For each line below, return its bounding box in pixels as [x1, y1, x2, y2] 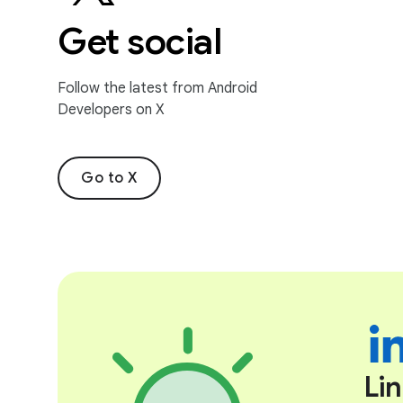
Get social [58, 18, 221, 64]
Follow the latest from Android [58, 78, 257, 97]
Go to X [81, 168, 138, 187]
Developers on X [58, 100, 165, 119]
